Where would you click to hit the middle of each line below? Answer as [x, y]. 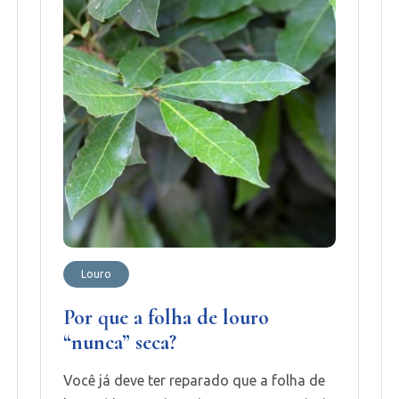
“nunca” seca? [119, 343]
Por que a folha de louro [166, 318]
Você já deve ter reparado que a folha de [194, 381]
